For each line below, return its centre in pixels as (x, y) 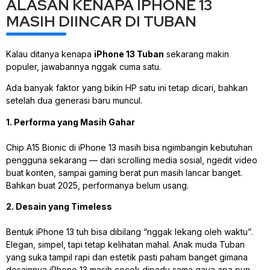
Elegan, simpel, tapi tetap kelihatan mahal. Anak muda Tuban (125, 245)
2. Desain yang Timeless (59, 207)
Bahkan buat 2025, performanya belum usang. (97, 185)
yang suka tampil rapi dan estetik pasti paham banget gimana (127, 257)
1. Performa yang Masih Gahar (71, 122)
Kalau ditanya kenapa (50, 54)
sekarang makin (196, 54)
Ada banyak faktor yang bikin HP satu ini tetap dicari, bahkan (127, 88)
